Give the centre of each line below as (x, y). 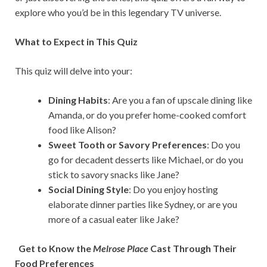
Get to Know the (54, 249)
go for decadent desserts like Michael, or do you (146, 160)
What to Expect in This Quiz (76, 42)
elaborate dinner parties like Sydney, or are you (143, 204)
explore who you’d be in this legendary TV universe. (118, 13)
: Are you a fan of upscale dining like (180, 100)
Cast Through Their (193, 249)
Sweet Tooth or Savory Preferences (128, 145)
